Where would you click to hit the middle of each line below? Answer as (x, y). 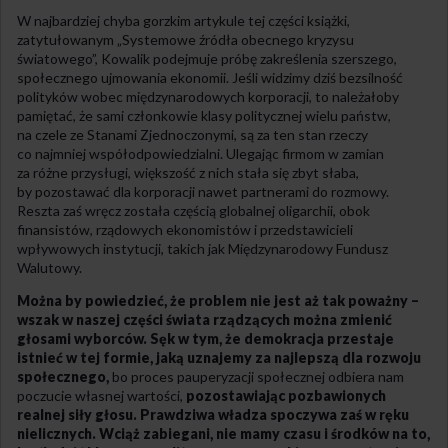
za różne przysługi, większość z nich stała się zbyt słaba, (188, 173)
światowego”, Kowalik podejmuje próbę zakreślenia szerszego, (207, 59)
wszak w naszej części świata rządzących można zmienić (204, 320)
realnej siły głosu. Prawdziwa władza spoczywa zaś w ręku (213, 415)
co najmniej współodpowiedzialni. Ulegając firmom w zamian (200, 154)
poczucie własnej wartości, (101, 396)
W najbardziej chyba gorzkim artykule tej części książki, (183, 21)
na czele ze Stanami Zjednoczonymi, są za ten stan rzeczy (192, 135)
